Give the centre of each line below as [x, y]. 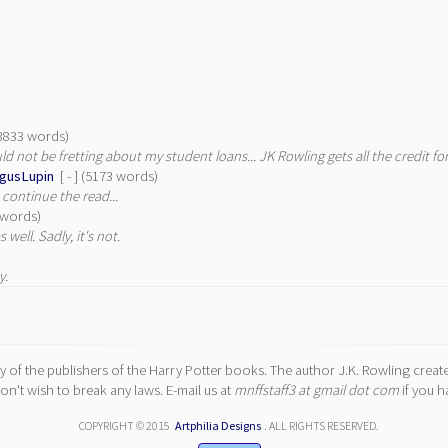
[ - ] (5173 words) [107, 176]
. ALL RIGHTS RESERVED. [321, 425]
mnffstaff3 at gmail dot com [316, 390]
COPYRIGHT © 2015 [125, 425]
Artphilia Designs [218, 425]
